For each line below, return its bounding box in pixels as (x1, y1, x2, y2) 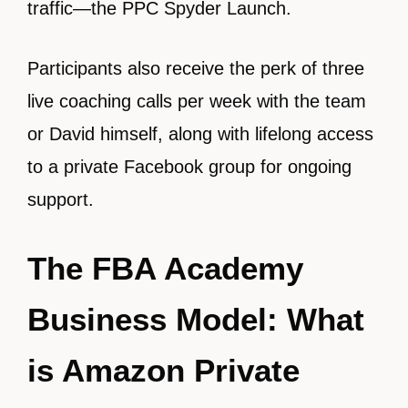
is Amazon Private (27, 352, 300, 388)
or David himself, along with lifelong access (27, 124, 373, 144)
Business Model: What (27, 301, 364, 337)
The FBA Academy (27, 250, 303, 286)
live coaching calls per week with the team (27, 91, 366, 111)
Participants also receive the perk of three (27, 58, 364, 78)
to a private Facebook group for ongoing (27, 157, 352, 177)
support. (27, 189, 94, 209)
